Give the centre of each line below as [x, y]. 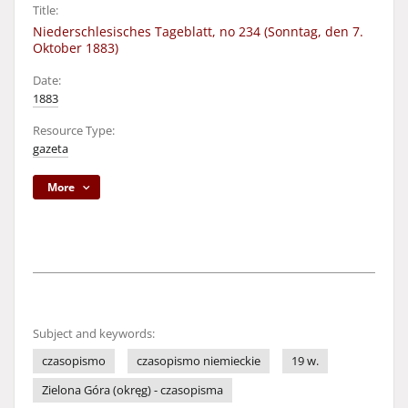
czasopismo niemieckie [199, 361]
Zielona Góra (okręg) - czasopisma [133, 390]
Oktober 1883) [76, 48]
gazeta [51, 149]
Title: [46, 10]
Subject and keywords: [94, 334]
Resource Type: [74, 131]
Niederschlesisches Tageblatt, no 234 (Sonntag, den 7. [198, 31]
